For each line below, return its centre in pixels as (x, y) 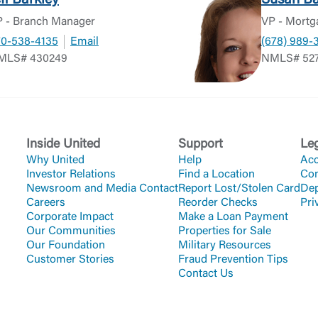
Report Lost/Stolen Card (239, 189)
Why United (55, 160)
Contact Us (206, 274)
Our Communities (71, 231)
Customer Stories (70, 260)
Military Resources (225, 246)
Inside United (63, 145)
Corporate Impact (70, 217)
